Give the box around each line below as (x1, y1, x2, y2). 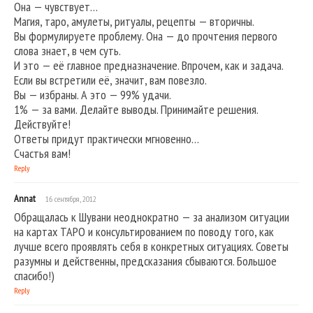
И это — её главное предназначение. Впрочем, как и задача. (14, 57, 284, 74)
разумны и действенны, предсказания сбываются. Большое (14, 253, 277, 270)
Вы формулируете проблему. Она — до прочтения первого (14, 28, 277, 45)
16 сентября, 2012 (45, 194, 96, 205)
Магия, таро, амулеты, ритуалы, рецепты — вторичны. (14, 13, 254, 30)
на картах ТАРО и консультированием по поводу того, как (14, 224, 274, 240)
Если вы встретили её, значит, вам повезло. (14, 72, 207, 89)
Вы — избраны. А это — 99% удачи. (14, 87, 171, 103)
